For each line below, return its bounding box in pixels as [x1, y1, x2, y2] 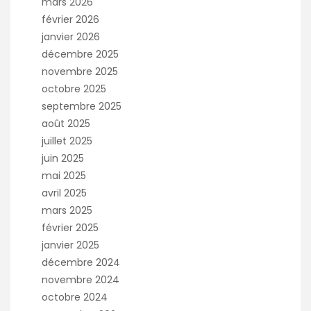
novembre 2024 [42, 272, 119, 287]
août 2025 [42, 116, 90, 131]
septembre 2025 [42, 99, 121, 113]
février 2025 [42, 220, 99, 235]
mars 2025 [42, 203, 92, 217]
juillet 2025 [42, 133, 92, 148]
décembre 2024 [42, 255, 120, 269]
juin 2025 [42, 151, 84, 165]
